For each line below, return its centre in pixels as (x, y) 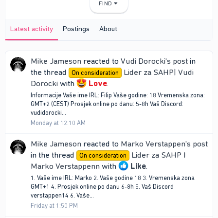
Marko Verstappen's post (164, 144)
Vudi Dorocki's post (154, 61)
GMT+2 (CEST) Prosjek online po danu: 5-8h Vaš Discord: (107, 104)
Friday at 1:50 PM (54, 205)
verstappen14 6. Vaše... (62, 195)
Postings (76, 29)
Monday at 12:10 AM (58, 123)
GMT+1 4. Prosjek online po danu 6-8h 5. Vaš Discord (102, 186)
